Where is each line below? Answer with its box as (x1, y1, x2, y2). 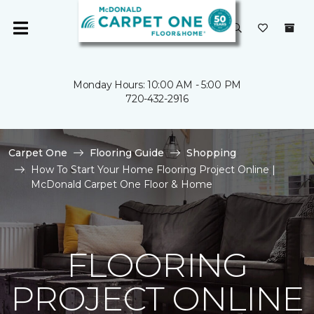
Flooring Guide (90, 146, 164, 159)
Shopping (186, 146, 236, 159)
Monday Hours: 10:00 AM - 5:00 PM (72, 78, 242, 91)
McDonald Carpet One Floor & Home (31, 178, 212, 191)
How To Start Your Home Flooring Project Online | (31, 163, 275, 176)
